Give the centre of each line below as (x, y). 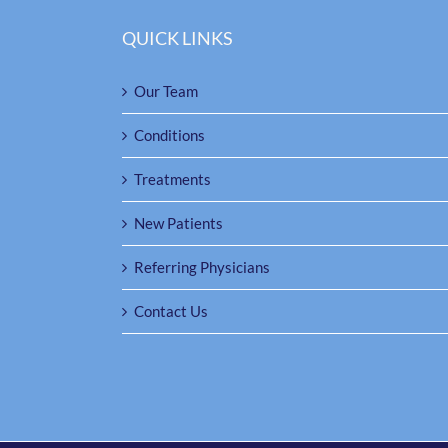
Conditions (169, 135)
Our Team (166, 91)
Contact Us (171, 311)
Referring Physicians (202, 267)
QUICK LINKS (177, 38)
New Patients (178, 223)
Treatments (172, 179)
